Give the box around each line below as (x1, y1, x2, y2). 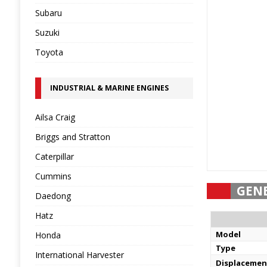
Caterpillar (35, 151, 74, 162)
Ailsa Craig (35, 111, 75, 123)
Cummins (35, 170, 72, 182)
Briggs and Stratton (35, 131, 110, 142)
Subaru (35, 7, 62, 18)
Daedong (35, 190, 71, 201)
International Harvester (35, 249, 124, 260)
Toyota (35, 46, 63, 58)
